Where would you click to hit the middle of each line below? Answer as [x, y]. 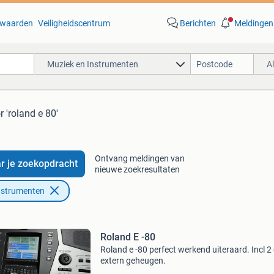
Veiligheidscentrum [74, 23]
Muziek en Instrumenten [92, 64]
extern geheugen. [133, 261]
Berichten [198, 23]
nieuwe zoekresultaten [137, 169]
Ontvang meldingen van [139, 158]
